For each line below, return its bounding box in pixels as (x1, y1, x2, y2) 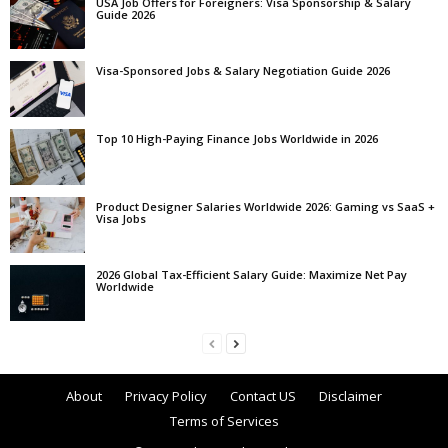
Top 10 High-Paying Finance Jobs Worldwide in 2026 (96, 131, 378, 146)
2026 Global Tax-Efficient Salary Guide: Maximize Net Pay (96, 267, 407, 282)
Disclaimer (319, 387, 382, 405)
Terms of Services (169, 412, 279, 430)
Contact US (230, 387, 296, 405)
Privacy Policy (125, 387, 207, 405)
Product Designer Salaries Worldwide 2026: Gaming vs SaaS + (96, 199, 435, 214)
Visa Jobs (96, 211, 146, 226)
